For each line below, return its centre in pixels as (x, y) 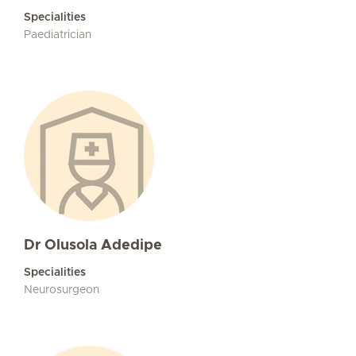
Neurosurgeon (62, 290)
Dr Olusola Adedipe (93, 246)
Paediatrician (58, 35)
